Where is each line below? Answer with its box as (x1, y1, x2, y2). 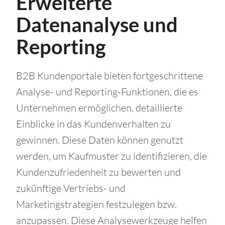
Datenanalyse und (16, 13, 178, 37)
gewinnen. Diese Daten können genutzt (16, 134, 183, 147)
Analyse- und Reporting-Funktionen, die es (16, 85, 198, 98)
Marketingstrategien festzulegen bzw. (16, 198, 177, 211)
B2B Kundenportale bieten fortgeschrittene (16, 69, 203, 82)
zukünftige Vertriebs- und (16, 182, 126, 195)
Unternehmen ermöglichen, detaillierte (16, 101, 182, 115)
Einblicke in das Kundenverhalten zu (16, 118, 171, 131)
